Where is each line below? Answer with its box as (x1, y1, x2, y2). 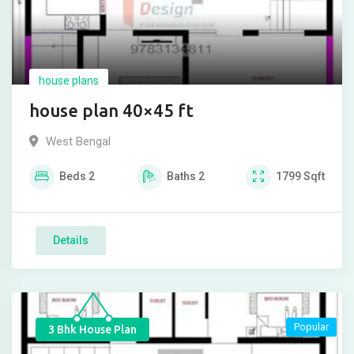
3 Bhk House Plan (48, 323, 137, 337)
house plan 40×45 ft (29, 100, 194, 121)
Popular (294, 321, 329, 333)
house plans (39, 74, 99, 88)
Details (53, 234, 88, 247)
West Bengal (46, 134, 111, 149)
